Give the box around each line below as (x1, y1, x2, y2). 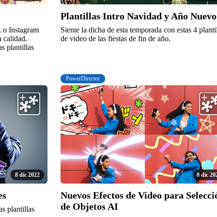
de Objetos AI (60, 201, 118, 212)
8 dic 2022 (15, 171, 40, 178)
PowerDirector (66, 75, 100, 82)
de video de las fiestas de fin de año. (60, 34, 170, 43)
